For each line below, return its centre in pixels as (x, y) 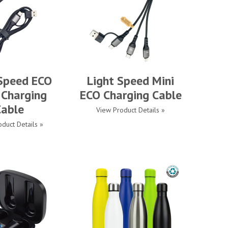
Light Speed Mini (131, 81)
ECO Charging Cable (131, 95)
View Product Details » (131, 110)
